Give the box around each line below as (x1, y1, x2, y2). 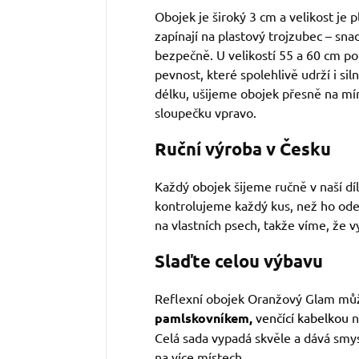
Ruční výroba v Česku (155, 138, 331, 160)
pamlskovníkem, (155, 309, 252, 327)
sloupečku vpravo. (155, 104, 256, 121)
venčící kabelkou (256, 309, 352, 326)
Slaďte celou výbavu (155, 250, 323, 272)
